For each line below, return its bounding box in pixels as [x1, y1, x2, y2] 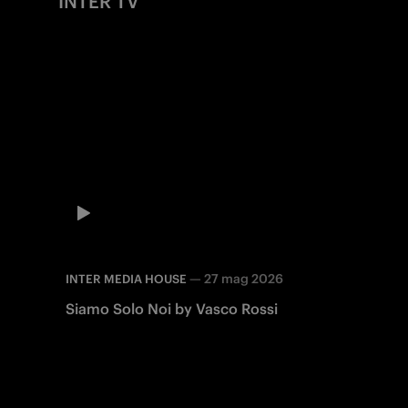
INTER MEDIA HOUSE [66, 270, 187, 287]
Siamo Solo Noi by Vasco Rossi [66, 299, 278, 318]
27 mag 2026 [204, 270, 283, 287]
